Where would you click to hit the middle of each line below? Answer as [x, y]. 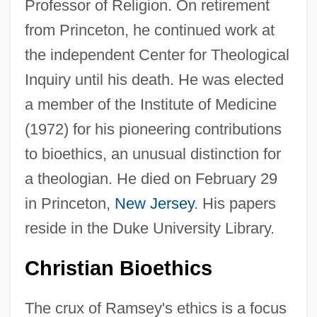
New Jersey [154, 204]
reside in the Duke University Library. [149, 229]
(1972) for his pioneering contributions [153, 129]
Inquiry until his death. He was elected [154, 80]
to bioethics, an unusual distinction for [152, 154]
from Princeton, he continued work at [149, 30]
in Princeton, [69, 204]
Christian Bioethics [118, 269]
